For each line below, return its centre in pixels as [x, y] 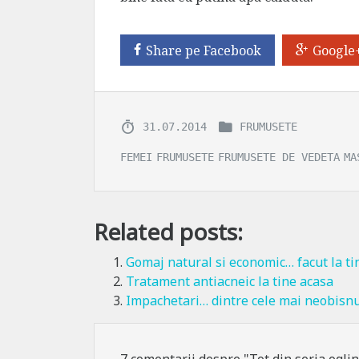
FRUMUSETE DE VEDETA [279, 157]
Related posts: [168, 232]
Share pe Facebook [204, 50]
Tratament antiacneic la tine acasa [230, 282]
